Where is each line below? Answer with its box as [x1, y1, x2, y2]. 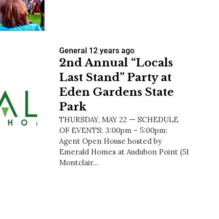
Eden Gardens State [59, 86, 174, 99]
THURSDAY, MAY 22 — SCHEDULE [59, 115, 178, 125]
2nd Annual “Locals [59, 56, 173, 70]
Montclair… [59, 158, 99, 168]
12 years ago [89, 46, 134, 56]
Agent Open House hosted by [59, 136, 162, 146]
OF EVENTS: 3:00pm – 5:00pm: [59, 126, 168, 135]
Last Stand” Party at [59, 71, 172, 85]
